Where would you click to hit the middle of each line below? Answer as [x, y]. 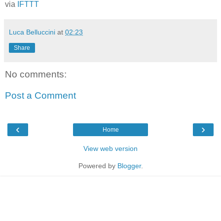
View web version [110, 148]
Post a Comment [40, 96]
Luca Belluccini [32, 32]
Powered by [98, 166]
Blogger [129, 166]
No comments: [36, 74]
